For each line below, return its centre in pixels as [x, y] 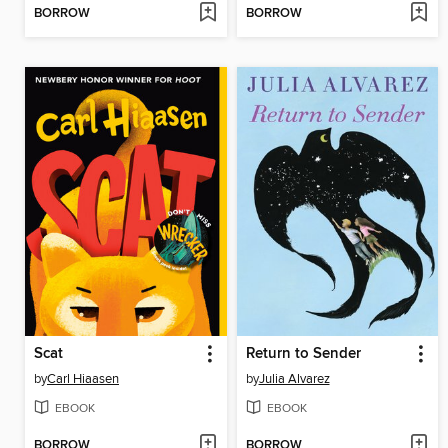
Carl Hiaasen [83, 379]
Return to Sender [303, 354]
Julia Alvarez [294, 379]
